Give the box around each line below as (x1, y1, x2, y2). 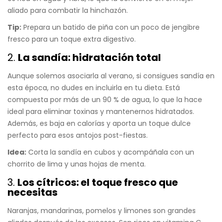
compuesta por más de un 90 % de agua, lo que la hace (7, 95, 202, 105)
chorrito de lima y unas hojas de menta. (7, 159, 146, 169)
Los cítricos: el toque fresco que (17, 175, 178, 190)
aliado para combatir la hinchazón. (7, 5, 128, 16)
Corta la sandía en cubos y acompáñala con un (26, 147, 194, 158)
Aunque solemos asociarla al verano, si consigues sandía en (7, 71, 215, 81)
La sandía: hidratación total (18, 51, 161, 65)
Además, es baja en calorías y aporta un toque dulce (7, 118, 191, 129)
